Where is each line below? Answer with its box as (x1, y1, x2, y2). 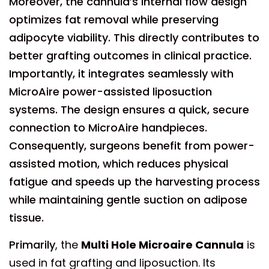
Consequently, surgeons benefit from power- (9, 138, 255, 153)
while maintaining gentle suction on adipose (9, 192, 247, 207)
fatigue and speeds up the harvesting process (9, 174, 260, 189)
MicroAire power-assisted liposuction (9, 84, 212, 99)
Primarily (9, 237, 55, 252)
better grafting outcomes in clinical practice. (9, 48, 252, 63)
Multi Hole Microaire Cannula (81, 237, 244, 252)
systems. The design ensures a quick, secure (9, 102, 249, 117)
